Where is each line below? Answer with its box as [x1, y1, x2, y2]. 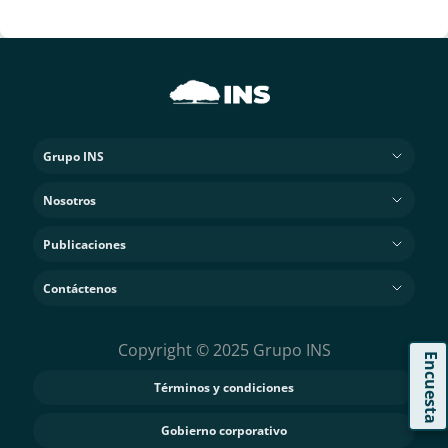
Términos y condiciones [154, 379, 294, 396]
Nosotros [43, 191, 97, 209]
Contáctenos [43, 279, 118, 297]
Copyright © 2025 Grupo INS [117, 339, 331, 361]
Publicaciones [43, 235, 127, 253]
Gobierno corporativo [161, 422, 287, 439]
